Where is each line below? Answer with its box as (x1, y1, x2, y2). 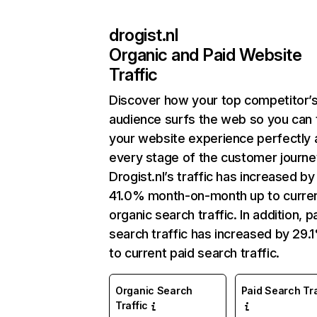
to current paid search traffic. (109, 246, 279, 260)
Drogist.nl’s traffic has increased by (109, 169, 315, 184)
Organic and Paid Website (109, 45, 302, 65)
